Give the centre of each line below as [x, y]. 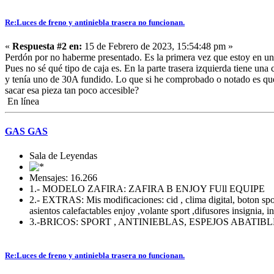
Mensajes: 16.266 [63, 177]
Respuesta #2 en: [47, 46]
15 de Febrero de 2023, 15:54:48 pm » [157, 46]
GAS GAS [26, 131]
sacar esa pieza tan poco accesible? [72, 91]
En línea [22, 102]
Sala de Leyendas [63, 155]
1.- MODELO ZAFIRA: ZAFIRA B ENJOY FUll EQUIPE [147, 188]
